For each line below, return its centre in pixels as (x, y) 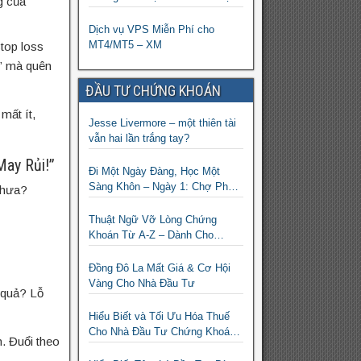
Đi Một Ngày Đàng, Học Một (154, 172)
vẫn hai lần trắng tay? (139, 139)
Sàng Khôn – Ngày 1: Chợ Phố (161, 187)
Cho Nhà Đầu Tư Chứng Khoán (163, 332)
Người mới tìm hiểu (135, 251)
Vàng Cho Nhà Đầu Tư (141, 284)
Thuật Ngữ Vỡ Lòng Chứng (152, 220)
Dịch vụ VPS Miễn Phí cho (151, 30)
